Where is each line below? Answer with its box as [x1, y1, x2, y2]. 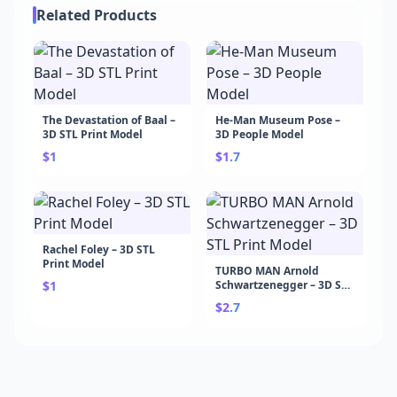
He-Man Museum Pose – [215, 113, 340, 128]
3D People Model [215, 127, 304, 142]
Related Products [36, 5, 157, 25]
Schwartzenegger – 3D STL [215, 277, 354, 292]
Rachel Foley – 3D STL [43, 242, 155, 257]
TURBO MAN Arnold [215, 263, 319, 278]
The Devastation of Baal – [43, 113, 175, 128]
